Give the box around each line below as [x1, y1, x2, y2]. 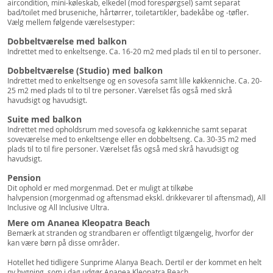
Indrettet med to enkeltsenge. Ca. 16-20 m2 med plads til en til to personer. [7, 46, 261, 56]
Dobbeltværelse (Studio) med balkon [7, 65, 163, 76]
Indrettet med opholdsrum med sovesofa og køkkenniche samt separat [7, 124, 247, 134]
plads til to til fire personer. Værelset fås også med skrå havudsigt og [7, 144, 239, 154]
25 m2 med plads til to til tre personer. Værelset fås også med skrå [7, 85, 232, 95]
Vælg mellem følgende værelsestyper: [7, 17, 135, 27]
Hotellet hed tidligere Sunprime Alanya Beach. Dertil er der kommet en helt [7, 257, 261, 267]
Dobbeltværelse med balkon [7, 35, 127, 47]
